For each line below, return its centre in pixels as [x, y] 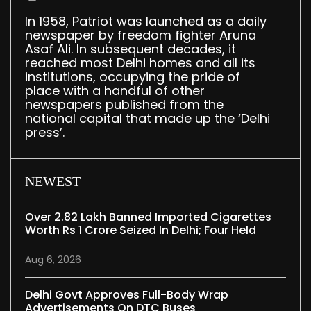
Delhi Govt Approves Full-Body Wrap [127, 295]
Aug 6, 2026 [53, 260]
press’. [45, 133]
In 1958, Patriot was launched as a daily [146, 22]
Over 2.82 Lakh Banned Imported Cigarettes [148, 217]
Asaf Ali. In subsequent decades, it [131, 49]
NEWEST [53, 182]
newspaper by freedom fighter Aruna [141, 35]
